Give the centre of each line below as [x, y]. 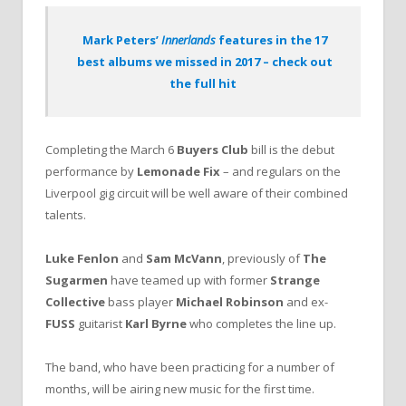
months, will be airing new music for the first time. [180, 389]
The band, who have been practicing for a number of [190, 367]
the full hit [204, 83]
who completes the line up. [263, 323]
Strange [295, 280]
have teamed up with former [189, 280]
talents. [66, 214]
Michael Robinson [231, 301]
